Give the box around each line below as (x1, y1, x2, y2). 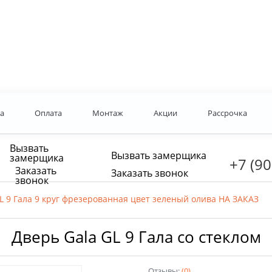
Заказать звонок (111, 166, 188, 180)
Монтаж (92, 107, 123, 119)
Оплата (34, 107, 62, 119)
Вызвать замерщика (111, 148, 206, 162)
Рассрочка (207, 107, 247, 119)
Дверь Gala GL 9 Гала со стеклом (11, 226, 261, 248)
